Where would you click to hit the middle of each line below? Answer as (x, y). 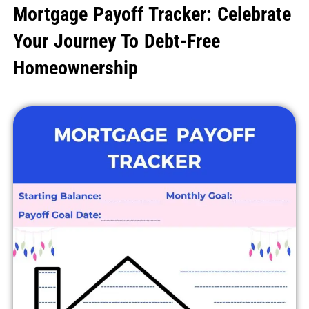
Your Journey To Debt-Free (116, 41)
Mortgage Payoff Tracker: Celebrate (152, 14)
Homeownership (75, 68)
